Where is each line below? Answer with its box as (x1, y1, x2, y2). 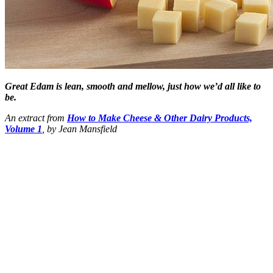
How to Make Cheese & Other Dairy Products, (67, 112, 252, 123)
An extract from (5, 112, 67, 123)
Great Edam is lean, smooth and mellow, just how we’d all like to (5, 80, 261, 91)
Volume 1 (5, 123, 42, 134)
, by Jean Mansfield (42, 123, 117, 134)
